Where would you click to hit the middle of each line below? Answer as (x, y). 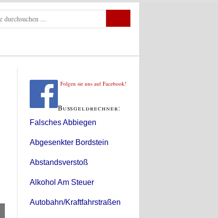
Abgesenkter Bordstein (69, 142)
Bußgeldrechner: (89, 108)
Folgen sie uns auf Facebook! (93, 83)
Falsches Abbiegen (63, 122)
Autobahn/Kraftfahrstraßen (75, 202)
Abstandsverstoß (59, 162)
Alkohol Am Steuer (62, 182)
